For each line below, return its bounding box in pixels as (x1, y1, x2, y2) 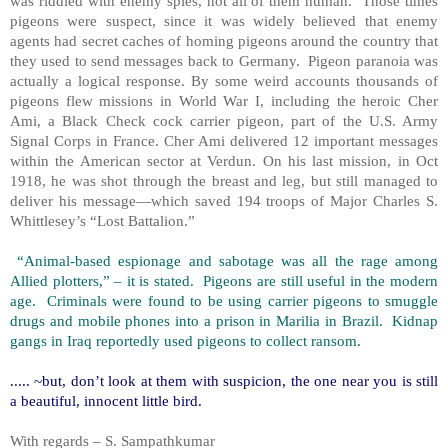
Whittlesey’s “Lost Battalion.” (10, 211, 195, 229)
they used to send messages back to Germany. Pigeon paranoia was (10, 51, 438, 69)
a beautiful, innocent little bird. (10, 391, 202, 409)
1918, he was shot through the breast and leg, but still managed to (10, 171, 438, 189)
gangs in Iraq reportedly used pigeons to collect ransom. (10, 331, 361, 349)
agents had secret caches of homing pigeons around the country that (10, 31, 438, 49)
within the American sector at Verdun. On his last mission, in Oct (10, 151, 438, 169)
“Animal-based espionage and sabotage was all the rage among (10, 251, 438, 269)
